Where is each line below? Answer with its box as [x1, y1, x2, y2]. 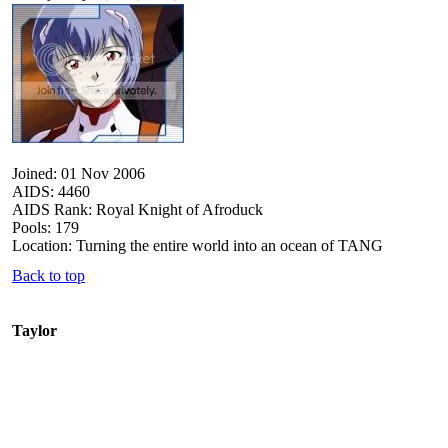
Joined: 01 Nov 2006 [12, 164, 145, 182]
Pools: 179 [12, 218, 79, 236]
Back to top [12, 266, 85, 284]
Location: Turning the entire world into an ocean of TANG [12, 236, 383, 254]
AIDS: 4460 [12, 182, 90, 200]
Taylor [12, 321, 57, 339]
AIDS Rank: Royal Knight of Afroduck [12, 200, 263, 218]
